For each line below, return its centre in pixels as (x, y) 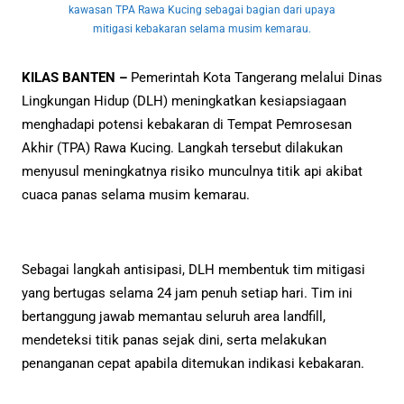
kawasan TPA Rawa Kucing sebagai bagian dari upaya (202, 10)
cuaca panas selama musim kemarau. (136, 195)
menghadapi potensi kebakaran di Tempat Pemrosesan (187, 125)
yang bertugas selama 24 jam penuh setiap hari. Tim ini (187, 293)
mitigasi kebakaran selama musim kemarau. (202, 29)
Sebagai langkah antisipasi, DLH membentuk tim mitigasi (193, 269)
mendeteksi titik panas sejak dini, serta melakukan (174, 340)
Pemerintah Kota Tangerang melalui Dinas (255, 78)
